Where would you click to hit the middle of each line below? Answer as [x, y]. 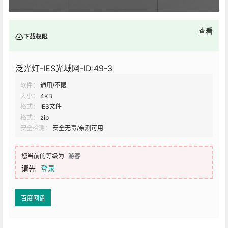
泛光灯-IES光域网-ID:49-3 [64, 68]
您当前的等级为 [43, 156]
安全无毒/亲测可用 [78, 128]
